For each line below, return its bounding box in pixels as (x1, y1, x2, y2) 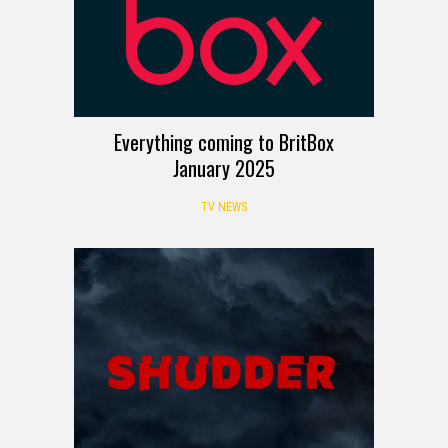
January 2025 (173, 152, 275, 183)
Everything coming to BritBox (114, 126, 334, 157)
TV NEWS (201, 199, 247, 214)
